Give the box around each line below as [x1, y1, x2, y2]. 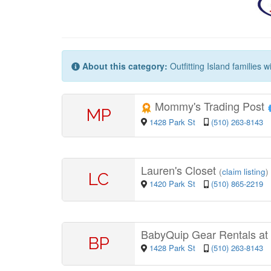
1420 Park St [149, 178, 198, 190]
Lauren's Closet [141, 162, 219, 178]
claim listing [222, 166, 266, 178]
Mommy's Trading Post [152, 98, 267, 114]
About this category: [82, 60, 168, 73]
